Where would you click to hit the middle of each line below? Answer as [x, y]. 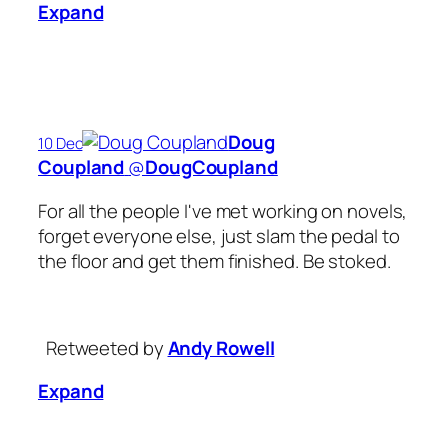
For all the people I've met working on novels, [223, 210]
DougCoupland [211, 167]
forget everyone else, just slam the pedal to [219, 235]
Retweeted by [104, 347]
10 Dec [60, 144]
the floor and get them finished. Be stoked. [214, 260]
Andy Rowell [221, 347]
